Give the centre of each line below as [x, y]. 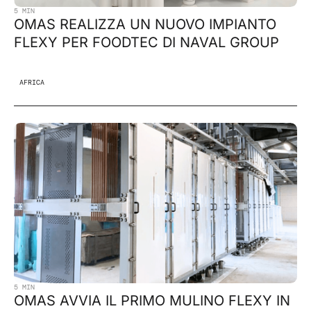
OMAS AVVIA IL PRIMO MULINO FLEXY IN [152, 300]
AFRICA [32, 82]
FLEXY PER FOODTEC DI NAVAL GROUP [146, 42]
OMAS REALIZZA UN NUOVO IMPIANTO [145, 24]
